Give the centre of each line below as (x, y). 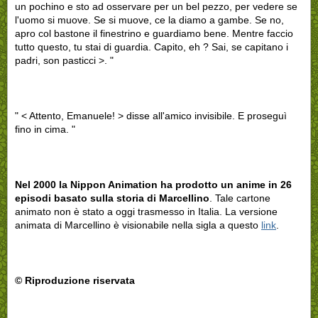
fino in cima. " (45, 129)
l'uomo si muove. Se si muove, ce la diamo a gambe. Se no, (149, 20)
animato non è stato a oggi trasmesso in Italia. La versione (146, 211)
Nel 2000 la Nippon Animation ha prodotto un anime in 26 (153, 184)
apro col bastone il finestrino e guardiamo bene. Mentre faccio (154, 33)
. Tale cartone (240, 198)
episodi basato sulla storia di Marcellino (112, 198)
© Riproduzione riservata (75, 280)
